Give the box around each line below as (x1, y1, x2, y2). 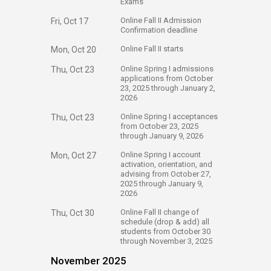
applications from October (120, 74, 213, 83)
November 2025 (51, 255, 126, 267)
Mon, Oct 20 (51, 45, 96, 54)
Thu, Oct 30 (51, 208, 94, 218)
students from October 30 (120, 227, 211, 236)
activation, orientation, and (120, 160, 212, 169)
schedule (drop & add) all (120, 217, 209, 226)
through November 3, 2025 (120, 237, 214, 246)
